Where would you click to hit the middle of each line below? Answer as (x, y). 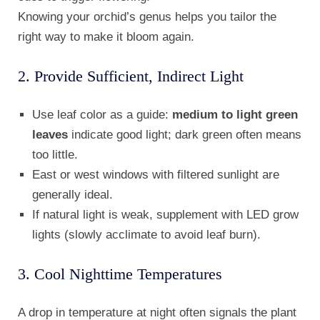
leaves (50, 135)
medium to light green (235, 115)
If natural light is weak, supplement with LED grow (165, 215)
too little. (55, 155)
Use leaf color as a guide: (102, 115)
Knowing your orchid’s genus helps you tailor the (147, 17)
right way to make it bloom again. (106, 37)
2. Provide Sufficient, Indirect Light (131, 76)
